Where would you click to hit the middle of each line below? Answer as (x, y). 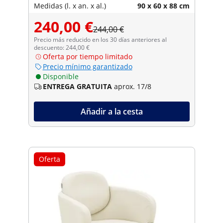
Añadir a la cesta (111, 111)
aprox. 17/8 (132, 86)
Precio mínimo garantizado (87, 66)
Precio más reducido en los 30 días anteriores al (100, 39)
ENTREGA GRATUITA (77, 86)
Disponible (60, 76)
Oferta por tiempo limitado (87, 56)
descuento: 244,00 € (61, 47)
